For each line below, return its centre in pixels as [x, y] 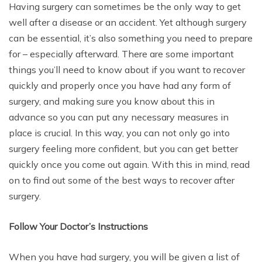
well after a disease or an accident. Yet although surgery [128, 22]
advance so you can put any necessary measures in [119, 117]
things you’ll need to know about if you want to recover [127, 69]
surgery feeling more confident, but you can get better [123, 148]
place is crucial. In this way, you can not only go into [119, 132]
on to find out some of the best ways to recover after [122, 180]
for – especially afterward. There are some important [121, 54]
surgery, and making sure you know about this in [112, 101]
